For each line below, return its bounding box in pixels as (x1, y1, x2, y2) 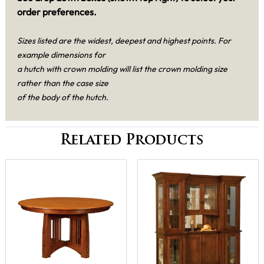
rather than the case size (17, 78, 108, 89)
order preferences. (17, 6, 97, 18)
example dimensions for (17, 49, 105, 61)
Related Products (60, 134, 204, 148)
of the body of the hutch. (17, 92, 108, 103)
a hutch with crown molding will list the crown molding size (17, 64, 227, 75)
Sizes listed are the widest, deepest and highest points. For (17, 35, 231, 47)
